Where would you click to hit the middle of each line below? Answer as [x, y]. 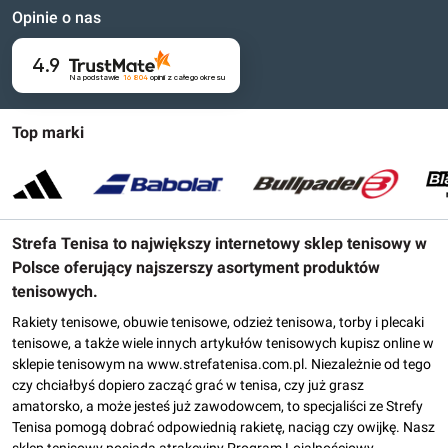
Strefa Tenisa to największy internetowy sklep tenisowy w [219, 243]
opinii [157, 78]
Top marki [48, 132]
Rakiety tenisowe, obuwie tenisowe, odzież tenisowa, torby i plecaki [218, 322]
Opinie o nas [56, 18]
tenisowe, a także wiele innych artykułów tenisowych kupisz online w [223, 343]
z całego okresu [195, 78]
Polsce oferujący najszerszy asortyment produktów [196, 267]
